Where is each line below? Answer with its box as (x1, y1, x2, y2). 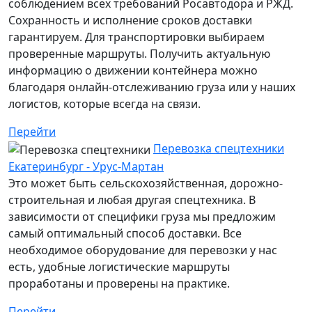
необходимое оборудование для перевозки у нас (8, 242, 277, 258)
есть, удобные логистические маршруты (8, 258, 230, 274)
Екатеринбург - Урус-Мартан (8, 158, 164, 174)
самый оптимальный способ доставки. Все (8, 225, 242, 241)
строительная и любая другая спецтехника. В (8, 192, 256, 208)
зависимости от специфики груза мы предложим (8, 208, 276, 224)
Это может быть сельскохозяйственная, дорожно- (8, 175, 283, 191)
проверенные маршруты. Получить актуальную (8, 46, 270, 62)
